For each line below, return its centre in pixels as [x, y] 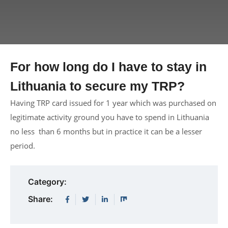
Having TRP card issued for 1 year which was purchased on [113, 103]
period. [23, 145]
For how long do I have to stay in [108, 66]
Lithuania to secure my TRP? [97, 86]
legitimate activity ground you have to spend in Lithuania [110, 117]
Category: [47, 182]
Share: [40, 199]
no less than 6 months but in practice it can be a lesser [106, 131]
